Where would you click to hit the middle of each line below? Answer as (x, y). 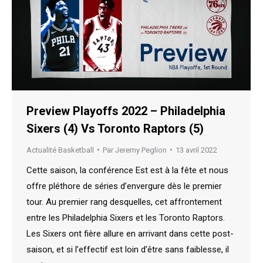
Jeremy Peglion (141, 150)
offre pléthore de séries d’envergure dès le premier (124, 186)
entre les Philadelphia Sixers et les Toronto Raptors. (126, 218)
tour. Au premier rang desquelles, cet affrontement (124, 202)
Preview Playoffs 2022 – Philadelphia (126, 111)
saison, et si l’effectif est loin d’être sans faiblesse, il (128, 249)
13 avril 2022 (196, 150)
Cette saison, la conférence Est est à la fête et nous (127, 170)
